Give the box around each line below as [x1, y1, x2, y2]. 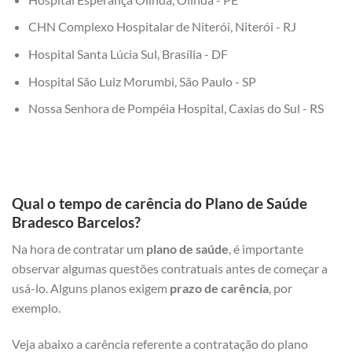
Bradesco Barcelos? [12, 212, 141, 231]
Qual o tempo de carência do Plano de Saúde [12, 193, 307, 212]
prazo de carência [167, 280, 269, 296]
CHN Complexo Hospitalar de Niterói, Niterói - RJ [27, 19, 296, 35]
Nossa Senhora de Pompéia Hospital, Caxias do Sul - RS [27, 101, 324, 116]
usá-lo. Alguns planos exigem [12, 280, 167, 296]
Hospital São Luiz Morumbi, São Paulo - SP [27, 73, 256, 89]
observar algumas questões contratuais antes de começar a [12, 261, 328, 277]
